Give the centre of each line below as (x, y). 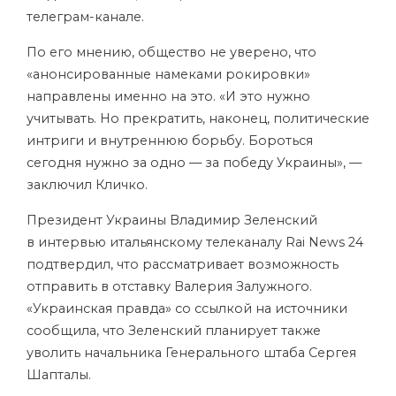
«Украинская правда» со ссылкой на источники (187, 308)
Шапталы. (59, 375)
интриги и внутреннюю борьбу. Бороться (170, 141)
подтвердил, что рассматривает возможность (183, 264)
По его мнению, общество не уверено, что (171, 52)
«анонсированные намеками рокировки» (168, 74)
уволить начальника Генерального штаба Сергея (191, 353)
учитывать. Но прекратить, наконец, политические (198, 118)
